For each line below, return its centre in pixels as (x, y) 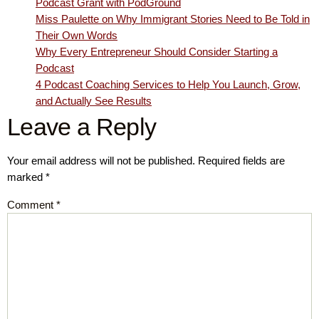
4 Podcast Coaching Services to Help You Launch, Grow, (168, 85)
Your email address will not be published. (101, 161)
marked (26, 177)
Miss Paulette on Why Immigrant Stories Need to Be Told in (173, 19)
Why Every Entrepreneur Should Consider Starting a (157, 52)
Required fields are (241, 161)
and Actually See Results (94, 101)
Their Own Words (77, 36)
